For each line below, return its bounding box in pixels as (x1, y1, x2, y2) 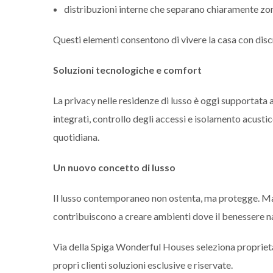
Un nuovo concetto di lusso (53, 161, 175, 173)
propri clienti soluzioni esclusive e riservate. (53, 258, 233, 271)
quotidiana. (53, 130, 99, 143)
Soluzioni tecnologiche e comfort (53, 63, 202, 76)
